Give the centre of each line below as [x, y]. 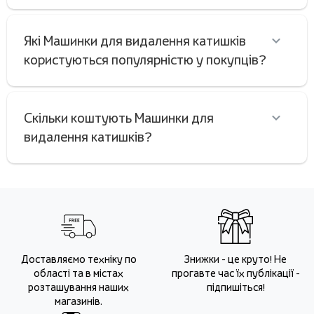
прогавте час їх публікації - [235, 273]
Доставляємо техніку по [78, 259]
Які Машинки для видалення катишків [135, 41]
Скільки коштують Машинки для [119, 118]
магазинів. [78, 301]
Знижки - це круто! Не [235, 259]
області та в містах [78, 273]
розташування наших [78, 287]
